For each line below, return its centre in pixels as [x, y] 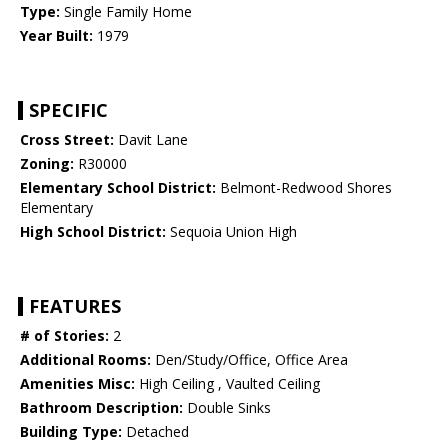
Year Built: [56, 36]
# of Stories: [64, 336]
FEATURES [75, 306]
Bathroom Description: [101, 408]
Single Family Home [126, 12]
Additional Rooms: [85, 360]
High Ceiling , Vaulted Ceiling [227, 384]
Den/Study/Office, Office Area [249, 360]
